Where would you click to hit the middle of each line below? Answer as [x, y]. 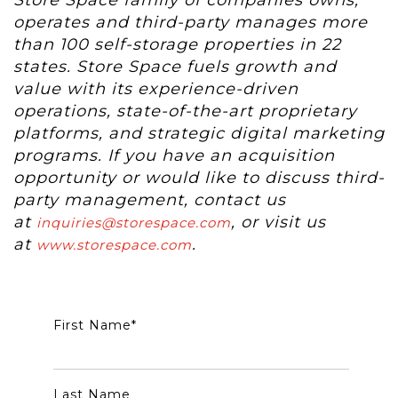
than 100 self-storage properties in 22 [177, 45]
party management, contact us [150, 200]
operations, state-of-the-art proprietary [185, 111]
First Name [92, 326]
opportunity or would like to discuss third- [199, 178]
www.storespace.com [114, 245]
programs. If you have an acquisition [174, 156]
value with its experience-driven [156, 89]
